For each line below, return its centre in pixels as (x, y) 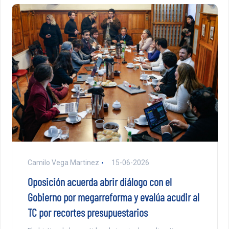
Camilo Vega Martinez (63, 163)
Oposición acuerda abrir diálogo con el (99, 182)
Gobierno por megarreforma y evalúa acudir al (113, 197)
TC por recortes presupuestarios (87, 212)
